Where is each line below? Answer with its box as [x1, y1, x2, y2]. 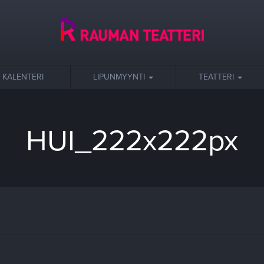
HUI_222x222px [25, 123, 238, 159]
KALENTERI [2, 72, 44, 82]
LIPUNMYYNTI [93, 72, 147, 82]
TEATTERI [199, 72, 236, 82]
